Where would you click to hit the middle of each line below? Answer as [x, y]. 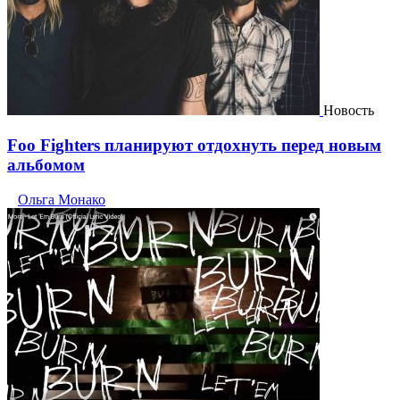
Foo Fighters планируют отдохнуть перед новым [194, 146]
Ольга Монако [62, 199]
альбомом [46, 165]
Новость [349, 111]
